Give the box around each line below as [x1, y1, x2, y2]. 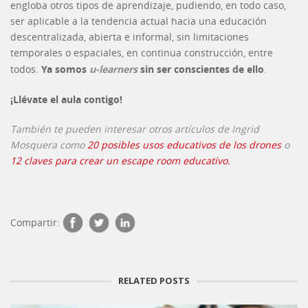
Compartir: [10, 217, 60, 229]
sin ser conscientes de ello [140, 62, 264, 76]
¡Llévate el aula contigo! [10, 92, 122, 106]
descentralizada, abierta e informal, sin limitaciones [10, 31, 249, 43]
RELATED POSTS [118, 274, 190, 287]
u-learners [89, 62, 140, 76]
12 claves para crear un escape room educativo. [10, 155, 230, 167]
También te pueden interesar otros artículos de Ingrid [10, 123, 259, 135]
